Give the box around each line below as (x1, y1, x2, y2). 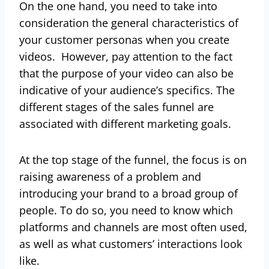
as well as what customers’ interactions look (19, 236, 242, 251)
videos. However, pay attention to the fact (19, 49, 232, 64)
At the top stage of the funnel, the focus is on (19, 152, 247, 167)
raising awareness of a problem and (19, 169, 201, 184)
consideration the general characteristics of (19, 15, 238, 30)
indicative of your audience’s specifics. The (19, 82, 235, 97)
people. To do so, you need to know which (19, 202, 233, 217)
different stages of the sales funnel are (19, 99, 214, 114)
